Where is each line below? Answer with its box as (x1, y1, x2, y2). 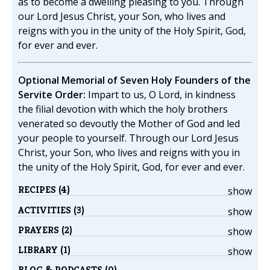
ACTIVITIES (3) (18, 203, 84, 216)
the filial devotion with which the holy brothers (18, 102, 228, 116)
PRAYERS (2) (18, 223, 72, 236)
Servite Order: (18, 88, 86, 102)
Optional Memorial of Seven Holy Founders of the (18, 74, 251, 87)
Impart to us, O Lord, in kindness (86, 88, 236, 102)
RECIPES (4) (18, 183, 70, 196)
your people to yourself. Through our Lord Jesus (18, 131, 239, 145)
